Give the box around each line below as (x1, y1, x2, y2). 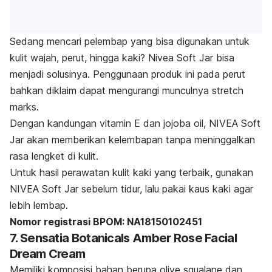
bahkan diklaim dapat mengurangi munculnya (10, 84, 212, 97)
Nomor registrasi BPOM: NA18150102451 (10, 216, 202, 228)
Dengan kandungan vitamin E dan (10, 117, 163, 130)
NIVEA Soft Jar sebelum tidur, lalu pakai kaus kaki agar (10, 183, 253, 195)
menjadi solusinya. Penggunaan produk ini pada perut (10, 68, 245, 81)
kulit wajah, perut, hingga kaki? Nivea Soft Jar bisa (10, 52, 234, 64)
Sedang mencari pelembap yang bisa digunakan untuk (10, 35, 250, 48)
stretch (212, 84, 243, 97)
